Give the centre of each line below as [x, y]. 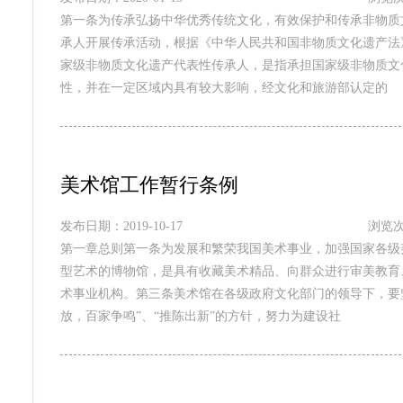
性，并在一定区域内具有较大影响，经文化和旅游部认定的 [224, 88]
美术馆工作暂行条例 [149, 185]
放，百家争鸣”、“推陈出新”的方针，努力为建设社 [200, 316]
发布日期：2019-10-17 [121, 226]
